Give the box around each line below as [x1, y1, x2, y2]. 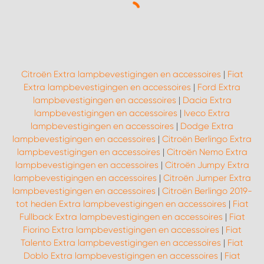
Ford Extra [197, 82, 240, 93]
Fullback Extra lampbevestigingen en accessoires [19, 212, 223, 223]
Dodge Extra [180, 121, 233, 132]
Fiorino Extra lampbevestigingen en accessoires [22, 225, 219, 236]
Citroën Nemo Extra [166, 147, 247, 158]
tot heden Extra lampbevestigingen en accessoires [15, 199, 226, 210]
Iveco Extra [184, 108, 230, 119]
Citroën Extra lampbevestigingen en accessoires [21, 69, 221, 80]
